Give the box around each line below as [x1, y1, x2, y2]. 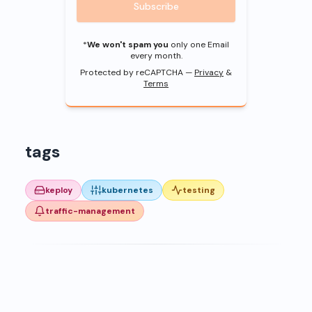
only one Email [169, 38, 229, 50]
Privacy [194, 66, 224, 78]
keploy [45, 184, 72, 196]
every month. [130, 49, 182, 61]
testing [182, 184, 215, 196]
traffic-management [45, 205, 135, 217]
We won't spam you [87, 38, 169, 50]
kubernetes [102, 184, 153, 196]
